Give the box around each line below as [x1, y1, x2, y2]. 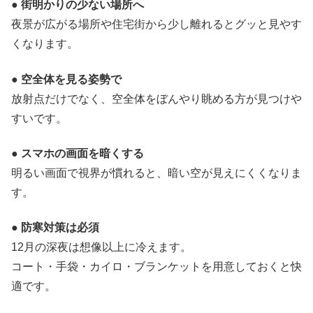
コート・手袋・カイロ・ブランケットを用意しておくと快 [11, 261, 302, 273]
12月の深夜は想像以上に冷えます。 [11, 241, 191, 254]
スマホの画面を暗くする [21, 147, 144, 160]
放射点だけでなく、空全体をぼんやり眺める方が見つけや [11, 92, 302, 105]
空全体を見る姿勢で [21, 73, 122, 85]
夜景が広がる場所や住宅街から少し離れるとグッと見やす [11, 18, 302, 31]
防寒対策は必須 [21, 221, 99, 234]
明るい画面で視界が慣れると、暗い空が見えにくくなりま [11, 167, 302, 180]
